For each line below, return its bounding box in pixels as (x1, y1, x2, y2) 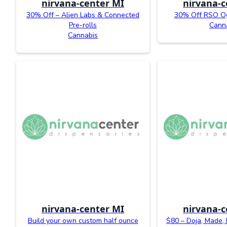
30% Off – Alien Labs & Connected (26, 10, 140, 20)
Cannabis (68, 30, 98, 40)
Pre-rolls (69, 20, 97, 30)
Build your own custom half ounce (27, 215, 138, 225)
